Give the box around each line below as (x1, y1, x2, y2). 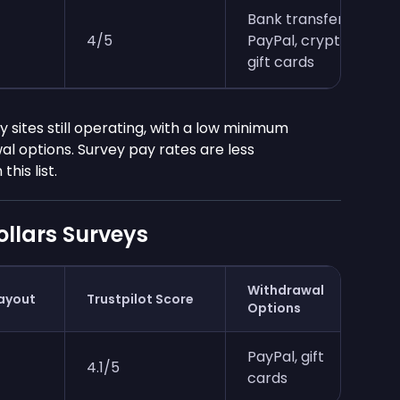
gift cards (247, 52, 314, 73)
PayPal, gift (247, 346, 324, 368)
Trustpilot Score (87, 290, 194, 309)
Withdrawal (247, 281, 324, 300)
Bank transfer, (247, 9, 346, 30)
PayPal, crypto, (247, 30, 352, 52)
